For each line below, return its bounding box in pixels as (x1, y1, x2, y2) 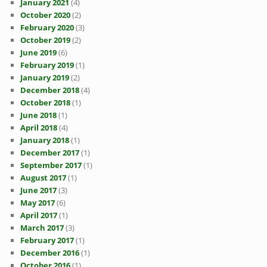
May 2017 (20, 197, 55, 209)
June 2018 (20, 110, 57, 121)
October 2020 (20, 10, 71, 21)
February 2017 (20, 235, 74, 246)
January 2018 (20, 135, 70, 146)
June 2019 (20, 47, 57, 58)
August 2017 (20, 172, 67, 184)
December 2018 (20, 85, 80, 96)
